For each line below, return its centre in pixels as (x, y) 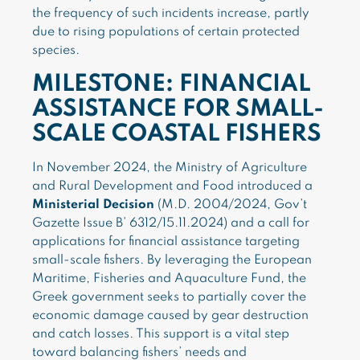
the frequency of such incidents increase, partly (171, 14)
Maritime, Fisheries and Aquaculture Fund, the (169, 279)
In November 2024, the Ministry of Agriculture (170, 168)
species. (56, 51)
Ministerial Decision (93, 205)
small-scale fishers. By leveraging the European (172, 260)
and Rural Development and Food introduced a (172, 186)
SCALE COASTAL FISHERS (177, 135)
